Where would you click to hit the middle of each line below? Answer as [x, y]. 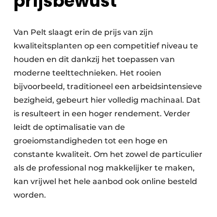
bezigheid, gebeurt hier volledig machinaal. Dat [107, 100]
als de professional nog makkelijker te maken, [104, 168]
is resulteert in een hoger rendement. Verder [102, 113]
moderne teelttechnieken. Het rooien [87, 73]
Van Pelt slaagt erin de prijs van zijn [83, 32]
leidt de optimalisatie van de [69, 127]
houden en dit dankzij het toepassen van [94, 59]
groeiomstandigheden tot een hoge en [91, 140]
